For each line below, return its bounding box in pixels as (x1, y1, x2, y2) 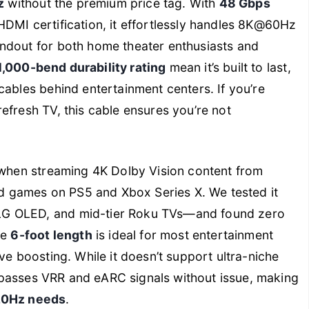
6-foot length (10, 228, 92, 243)
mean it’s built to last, (166, 60, 291, 75)
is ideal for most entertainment (92, 228, 274, 243)
